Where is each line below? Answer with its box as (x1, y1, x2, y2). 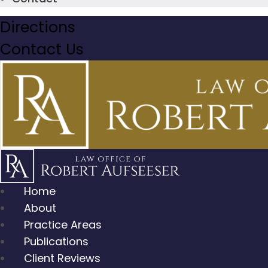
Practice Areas (24, 217, 102, 232)
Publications (24, 233, 89, 249)
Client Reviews (24, 250, 100, 266)
